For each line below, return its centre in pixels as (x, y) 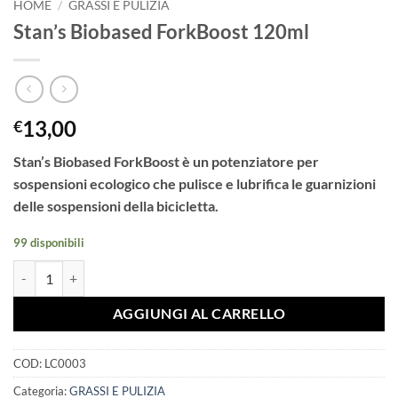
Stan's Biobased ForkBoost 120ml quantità (129, 270)
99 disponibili (49, 242)
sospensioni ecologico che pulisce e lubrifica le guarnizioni (195, 183)
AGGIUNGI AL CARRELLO (199, 313)
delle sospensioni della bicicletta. (116, 205)
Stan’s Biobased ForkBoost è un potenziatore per (166, 161)
